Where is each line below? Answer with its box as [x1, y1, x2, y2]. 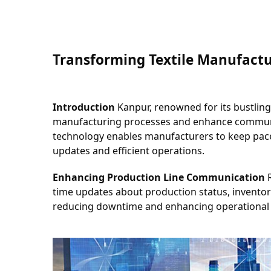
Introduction [53, 100, 115, 114]
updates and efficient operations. [53, 144, 204, 157]
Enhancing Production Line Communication [53, 171, 265, 184]
